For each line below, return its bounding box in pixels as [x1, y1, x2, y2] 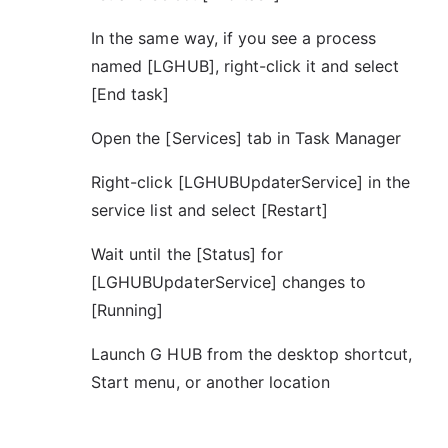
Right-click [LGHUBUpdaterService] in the [91, 171, 411, 192]
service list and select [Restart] [91, 199, 329, 220]
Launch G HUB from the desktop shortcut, [91, 343, 413, 364]
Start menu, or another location [91, 371, 331, 392]
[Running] [91, 299, 164, 320]
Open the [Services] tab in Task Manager [91, 127, 402, 148]
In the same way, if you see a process [91, 27, 377, 48]
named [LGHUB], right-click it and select [91, 55, 400, 76]
